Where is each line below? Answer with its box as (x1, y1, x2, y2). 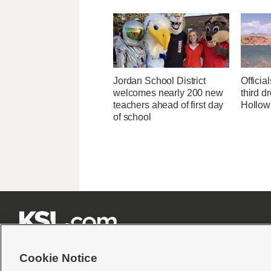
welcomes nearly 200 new (113, 88, 223, 99)
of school (113, 112, 151, 123)
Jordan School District (113, 76, 206, 87)
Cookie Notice (19, 252, 97, 264)
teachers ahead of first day (113, 100, 224, 111)
